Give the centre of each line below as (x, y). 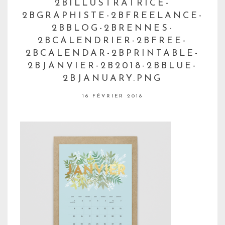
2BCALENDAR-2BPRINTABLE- (113, 54)
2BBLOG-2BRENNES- (113, 29)
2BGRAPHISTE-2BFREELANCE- (113, 16)
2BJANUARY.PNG (113, 79)
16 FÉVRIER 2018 (113, 96)
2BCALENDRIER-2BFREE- (113, 41)
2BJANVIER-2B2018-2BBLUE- (113, 66)
